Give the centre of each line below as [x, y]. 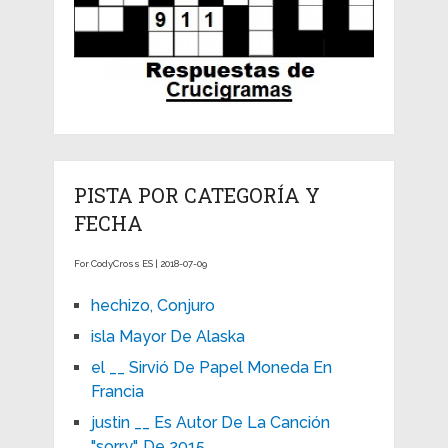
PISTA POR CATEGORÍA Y [196, 194]
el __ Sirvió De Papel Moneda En [211, 367]
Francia [117, 391]
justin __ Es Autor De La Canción [210, 422]
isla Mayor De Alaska [167, 336]
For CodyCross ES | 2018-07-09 [140, 263]
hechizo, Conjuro [152, 305]
